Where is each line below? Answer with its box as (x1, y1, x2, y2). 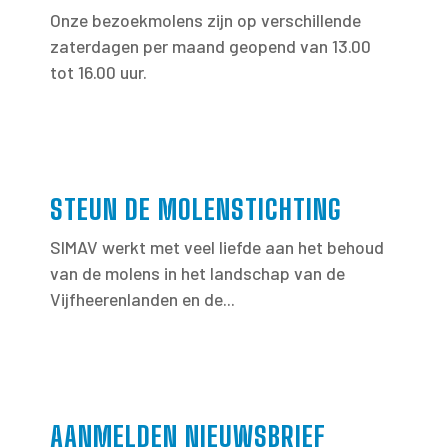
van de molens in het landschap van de (50, 261, 345, 284)
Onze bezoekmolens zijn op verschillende (50, 8, 361, 31)
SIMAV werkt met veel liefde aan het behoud (50, 235, 384, 258)
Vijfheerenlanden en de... (50, 287, 235, 310)
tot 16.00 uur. (50, 60, 147, 83)
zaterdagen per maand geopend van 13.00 (50, 34, 371, 57)
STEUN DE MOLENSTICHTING (50, 191, 342, 226)
